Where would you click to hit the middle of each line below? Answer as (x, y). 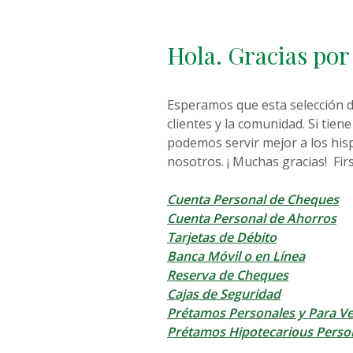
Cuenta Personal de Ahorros (251, 218)
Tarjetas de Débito (221, 237)
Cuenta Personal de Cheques (253, 199)
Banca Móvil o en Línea (236, 256)
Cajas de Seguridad (223, 294)
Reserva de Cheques (227, 275)
